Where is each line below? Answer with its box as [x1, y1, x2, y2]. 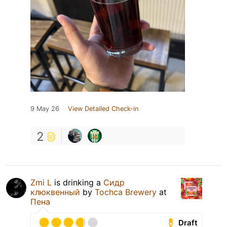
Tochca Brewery [95, 187, 157, 198]
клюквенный [30, 187, 80, 198]
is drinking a [52, 177, 103, 188]
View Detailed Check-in [68, 105, 138, 113]
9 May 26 [30, 105, 59, 113]
